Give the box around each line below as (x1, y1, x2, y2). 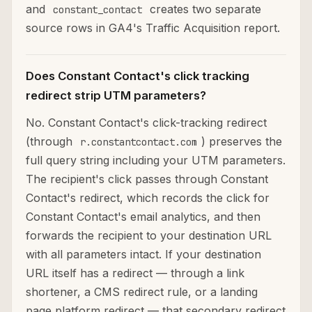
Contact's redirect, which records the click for (26, 191, 270, 205)
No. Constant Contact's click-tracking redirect (26, 116, 267, 130)
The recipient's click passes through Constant (26, 172, 268, 187)
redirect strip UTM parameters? (26, 88, 206, 103)
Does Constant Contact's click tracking (26, 69, 249, 84)
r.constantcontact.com (80, 136, 197, 149)
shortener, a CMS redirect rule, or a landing (26, 285, 258, 299)
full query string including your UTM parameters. (26, 153, 286, 168)
